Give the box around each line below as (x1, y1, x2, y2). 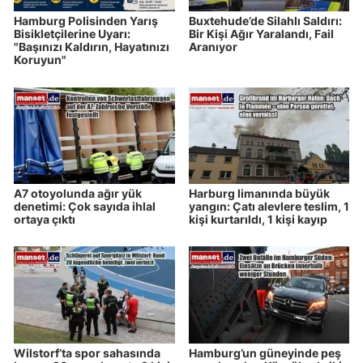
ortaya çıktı (14, 211, 75, 226)
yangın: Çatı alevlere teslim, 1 (188, 199, 349, 213)
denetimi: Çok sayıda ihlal (14, 199, 156, 213)
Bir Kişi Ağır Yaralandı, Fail (188, 27, 334, 41)
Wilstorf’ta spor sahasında (14, 345, 160, 360)
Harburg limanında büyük (188, 186, 330, 200)
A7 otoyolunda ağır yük (14, 186, 142, 200)
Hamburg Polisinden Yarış (14, 14, 158, 28)
